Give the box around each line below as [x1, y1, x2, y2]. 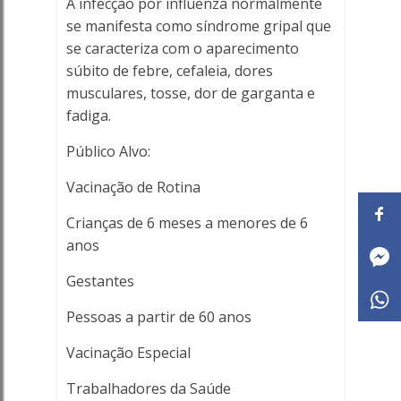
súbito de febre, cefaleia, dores [65, 61, 273, 81]
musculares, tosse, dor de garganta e [65, 83, 315, 103]
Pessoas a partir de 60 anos [65, 307, 252, 327]
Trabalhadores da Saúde [65, 379, 231, 398]
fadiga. [65, 106, 111, 125]
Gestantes [65, 271, 134, 291]
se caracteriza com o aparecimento [65, 38, 299, 58]
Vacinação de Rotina [65, 177, 200, 197]
